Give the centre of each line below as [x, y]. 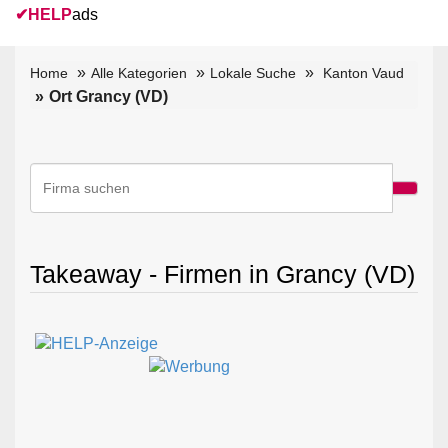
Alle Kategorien [139, 72]
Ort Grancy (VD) [108, 96]
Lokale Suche [253, 72]
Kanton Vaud [363, 72]
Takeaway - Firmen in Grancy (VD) [222, 273]
